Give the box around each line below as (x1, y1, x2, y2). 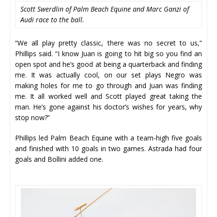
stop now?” (15, 112, 50, 122)
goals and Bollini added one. (15, 154, 105, 164)
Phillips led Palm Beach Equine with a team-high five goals (15, 133, 202, 142)
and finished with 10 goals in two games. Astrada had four (15, 143, 202, 153)
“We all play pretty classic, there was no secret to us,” (15, 38, 202, 47)
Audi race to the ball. (20, 15, 84, 24)
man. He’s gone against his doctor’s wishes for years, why (15, 102, 202, 111)
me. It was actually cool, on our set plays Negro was (15, 70, 202, 79)
